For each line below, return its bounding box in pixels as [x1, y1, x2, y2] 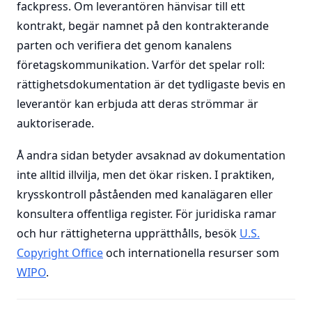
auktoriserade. [17, 116, 94, 131]
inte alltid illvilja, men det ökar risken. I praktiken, [17, 167, 274, 182]
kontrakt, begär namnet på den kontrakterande [17, 18, 269, 33]
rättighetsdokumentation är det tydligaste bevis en [17, 77, 286, 92]
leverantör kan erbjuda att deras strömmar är [17, 96, 258, 111]
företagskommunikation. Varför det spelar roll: [17, 57, 265, 72]
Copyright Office [17, 245, 103, 260]
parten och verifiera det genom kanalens [17, 38, 232, 53]
